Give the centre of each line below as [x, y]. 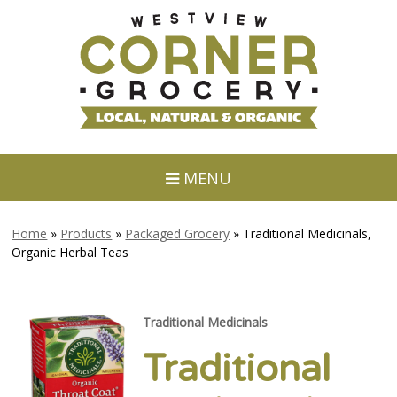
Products [86, 233]
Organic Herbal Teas [70, 252]
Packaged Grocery [178, 233]
